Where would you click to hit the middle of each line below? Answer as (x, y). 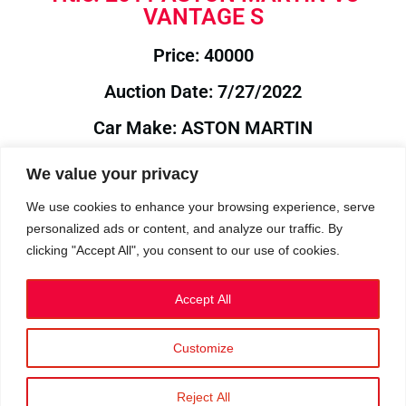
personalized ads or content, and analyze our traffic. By (184, 228)
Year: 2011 (203, 200)
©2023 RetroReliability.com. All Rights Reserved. (203, 369)
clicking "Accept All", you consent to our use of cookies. (183, 250)
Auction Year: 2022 (203, 237)
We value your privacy (112, 174)
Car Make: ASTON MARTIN (203, 128)
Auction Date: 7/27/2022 (203, 92)
